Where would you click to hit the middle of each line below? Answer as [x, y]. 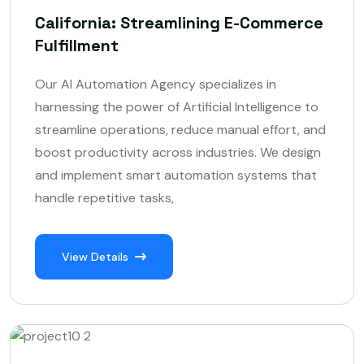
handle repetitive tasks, [104, 198]
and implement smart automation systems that [176, 175]
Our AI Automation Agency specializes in [156, 84]
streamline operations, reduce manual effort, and [180, 130]
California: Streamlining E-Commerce [179, 23]
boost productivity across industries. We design [178, 153]
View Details [95, 257]
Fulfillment [77, 46]
